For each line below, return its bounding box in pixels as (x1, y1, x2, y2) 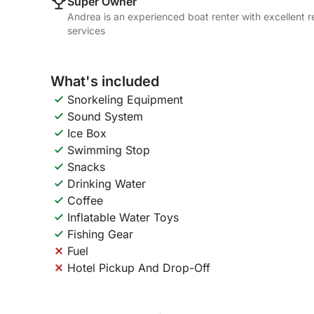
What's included (50, 73, 159, 90)
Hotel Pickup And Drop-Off (67, 261, 210, 275)
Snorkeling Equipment (67, 93, 183, 107)
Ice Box (67, 126, 107, 140)
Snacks (67, 160, 105, 174)
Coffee (67, 193, 103, 207)
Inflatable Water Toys (67, 210, 179, 224)
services (67, 25, 105, 36)
